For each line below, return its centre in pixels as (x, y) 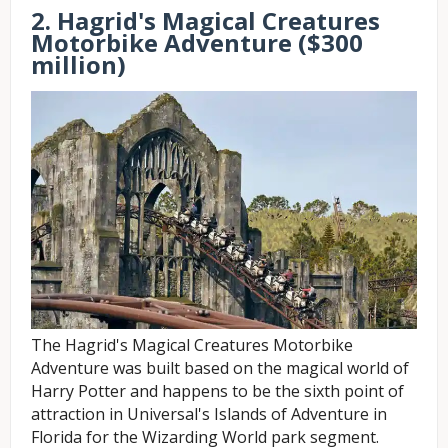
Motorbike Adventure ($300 (197, 43)
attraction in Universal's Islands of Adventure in (209, 413)
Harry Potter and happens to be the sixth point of (217, 390)
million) (78, 65)
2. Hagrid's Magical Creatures (205, 21)
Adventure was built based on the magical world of (220, 367)
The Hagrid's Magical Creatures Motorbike (192, 344)
